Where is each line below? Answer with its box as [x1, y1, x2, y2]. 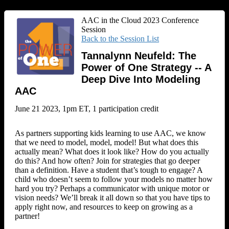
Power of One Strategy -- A [81, 62, 211, 74]
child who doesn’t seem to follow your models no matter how [15, 174, 213, 184]
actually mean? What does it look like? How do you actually [15, 147, 209, 156]
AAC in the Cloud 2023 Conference [81, 16, 199, 25]
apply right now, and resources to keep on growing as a [15, 202, 193, 211]
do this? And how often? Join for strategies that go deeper [15, 156, 200, 165]
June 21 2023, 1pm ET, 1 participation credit [15, 104, 158, 113]
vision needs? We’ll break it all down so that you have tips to [15, 193, 210, 202]
